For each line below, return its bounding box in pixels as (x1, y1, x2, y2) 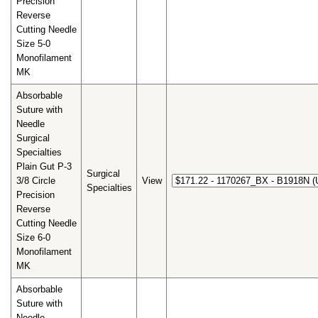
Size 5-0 (16, 38, 50, 50)
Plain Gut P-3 (16, 161, 72, 172)
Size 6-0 (16, 232, 50, 243)
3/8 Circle (16, 175, 55, 187)
